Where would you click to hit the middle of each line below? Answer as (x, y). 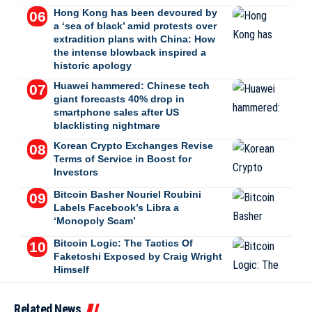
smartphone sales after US (116, 112)
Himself (71, 269)
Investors (76, 172)
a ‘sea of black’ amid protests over (135, 25)
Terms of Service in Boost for (122, 158)
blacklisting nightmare (107, 125)
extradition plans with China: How (134, 39)
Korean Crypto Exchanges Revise (133, 145)
